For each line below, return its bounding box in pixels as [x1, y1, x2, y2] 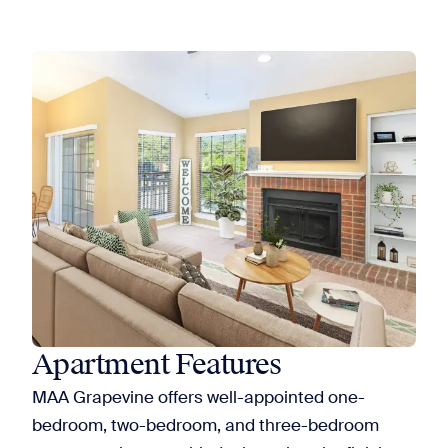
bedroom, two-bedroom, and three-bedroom [32, 414, 379, 436]
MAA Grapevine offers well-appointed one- [32, 386, 365, 408]
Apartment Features [32, 347, 282, 383]
